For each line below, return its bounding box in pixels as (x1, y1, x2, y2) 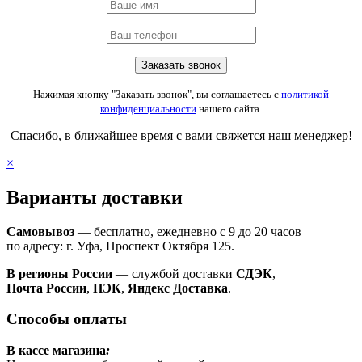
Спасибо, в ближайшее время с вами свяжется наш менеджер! (10, 128, 352, 142)
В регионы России (6, 266, 112, 280)
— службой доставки (112, 266, 236, 280)
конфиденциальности (100, 102, 196, 115)
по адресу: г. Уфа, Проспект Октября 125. (6, 238, 234, 253)
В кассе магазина (6, 343, 106, 358)
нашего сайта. (196, 102, 262, 115)
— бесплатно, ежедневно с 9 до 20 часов (78, 224, 305, 238)
